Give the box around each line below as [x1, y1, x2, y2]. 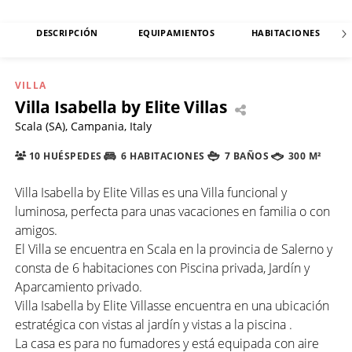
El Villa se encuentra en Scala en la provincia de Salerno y [15, 240, 332, 258]
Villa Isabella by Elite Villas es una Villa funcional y [15, 183, 287, 201]
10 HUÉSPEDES [26, 150, 102, 163]
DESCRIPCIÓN [36, 27, 98, 39]
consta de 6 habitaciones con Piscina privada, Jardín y [15, 258, 310, 277]
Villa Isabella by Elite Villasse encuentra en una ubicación [15, 296, 329, 314]
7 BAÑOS [222, 150, 269, 163]
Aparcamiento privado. [15, 277, 142, 295]
